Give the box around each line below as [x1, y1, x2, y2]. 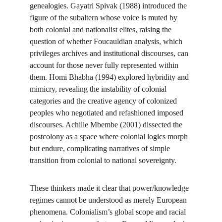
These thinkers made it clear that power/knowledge [30, 184, 191, 192]
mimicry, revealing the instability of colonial [30, 85, 168, 93]
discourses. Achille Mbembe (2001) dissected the [30, 120, 184, 129]
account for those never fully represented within [30, 61, 180, 69]
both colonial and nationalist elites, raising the [30, 25, 173, 34]
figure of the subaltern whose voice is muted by [30, 13, 179, 22]
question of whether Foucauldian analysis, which [30, 37, 184, 46]
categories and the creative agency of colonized [30, 97, 179, 105]
